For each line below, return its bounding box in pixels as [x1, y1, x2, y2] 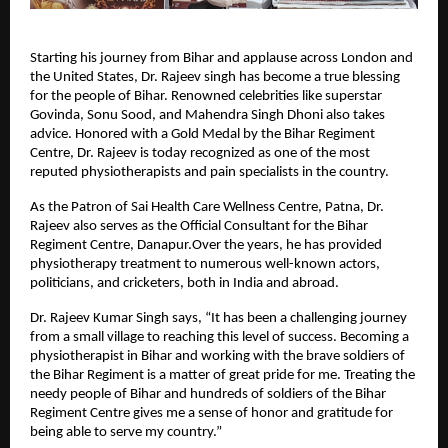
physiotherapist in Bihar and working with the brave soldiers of [30, 349, 405, 365]
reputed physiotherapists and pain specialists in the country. [30, 165, 389, 181]
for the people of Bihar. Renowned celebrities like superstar [30, 89, 382, 105]
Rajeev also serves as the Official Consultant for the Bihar [30, 219, 368, 235]
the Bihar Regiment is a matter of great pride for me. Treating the [30, 368, 415, 384]
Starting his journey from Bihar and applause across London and [30, 51, 413, 67]
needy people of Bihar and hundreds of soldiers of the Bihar [30, 387, 386, 403]
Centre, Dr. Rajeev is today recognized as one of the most [30, 146, 370, 162]
